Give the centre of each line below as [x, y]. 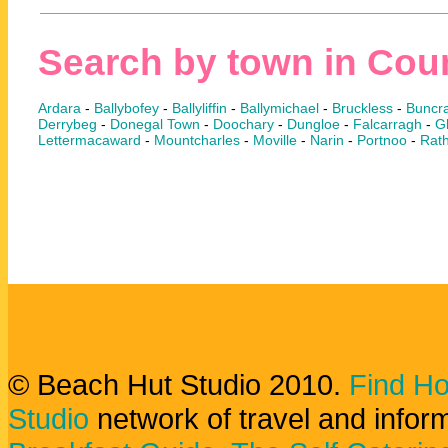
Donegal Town [155, 124]
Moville [275, 140]
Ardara [59, 108]
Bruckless [362, 108]
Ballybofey [126, 108]
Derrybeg [67, 124]
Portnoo [382, 140]
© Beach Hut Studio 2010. [178, 384]
